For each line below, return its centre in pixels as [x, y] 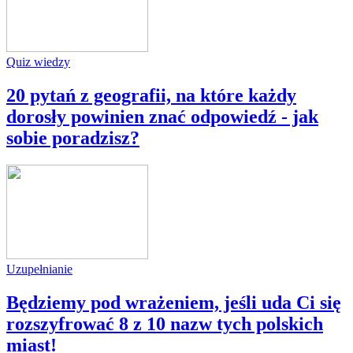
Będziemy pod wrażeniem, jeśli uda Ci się [174, 302]
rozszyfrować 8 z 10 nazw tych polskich [165, 323]
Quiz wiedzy [38, 62]
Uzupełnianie [39, 269]
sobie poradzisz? [73, 138]
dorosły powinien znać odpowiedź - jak [162, 117]
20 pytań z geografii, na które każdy [151, 96]
